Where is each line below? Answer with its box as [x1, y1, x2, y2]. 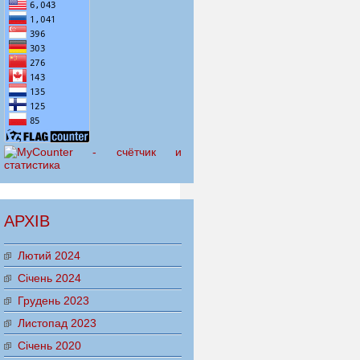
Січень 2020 [17, 339, 81, 353]
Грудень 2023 [17, 294, 89, 308]
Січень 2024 [17, 272, 81, 285]
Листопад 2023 [17, 317, 96, 330]
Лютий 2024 [17, 249, 80, 263]
